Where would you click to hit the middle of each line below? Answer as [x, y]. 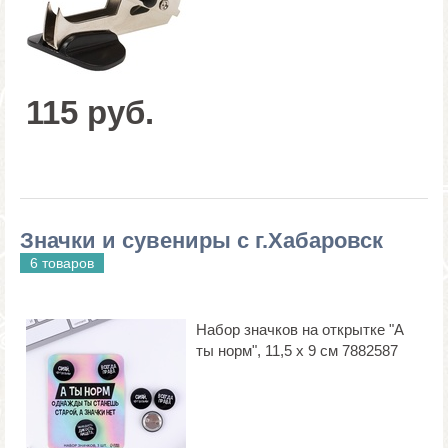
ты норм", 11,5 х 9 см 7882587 [297, 350]
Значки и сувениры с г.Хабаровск [201, 240]
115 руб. [90, 112]
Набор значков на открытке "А [300, 329]
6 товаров [62, 262]
